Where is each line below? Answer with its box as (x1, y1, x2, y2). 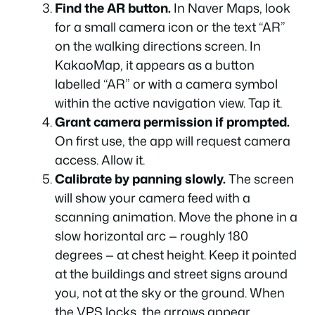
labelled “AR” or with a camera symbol (55, 74, 278, 93)
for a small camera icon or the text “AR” (55, 17, 285, 36)
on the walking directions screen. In (55, 36, 261, 55)
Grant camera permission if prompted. (55, 112, 290, 131)
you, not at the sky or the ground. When (55, 283, 285, 302)
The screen (226, 169, 294, 188)
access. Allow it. (55, 150, 145, 169)
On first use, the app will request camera (55, 131, 290, 150)
